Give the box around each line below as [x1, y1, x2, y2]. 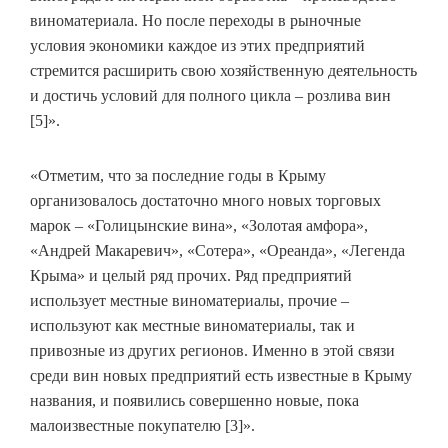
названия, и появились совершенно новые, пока [30, 392, 359, 410]
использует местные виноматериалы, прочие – [30, 292, 349, 310]
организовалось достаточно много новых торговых [30, 192, 381, 210]
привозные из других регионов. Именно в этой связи [30, 342, 395, 360]
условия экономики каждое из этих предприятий [30, 37, 365, 55]
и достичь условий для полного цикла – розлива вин [30, 87, 391, 105]
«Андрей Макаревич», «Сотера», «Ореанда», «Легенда [30, 242, 405, 260]
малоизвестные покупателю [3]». [30, 417, 255, 435]
